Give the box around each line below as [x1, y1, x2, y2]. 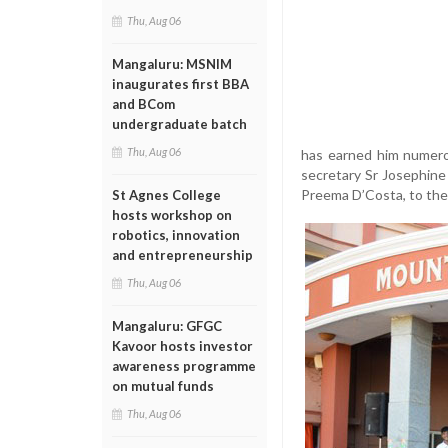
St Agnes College [112, 187, 221, 203]
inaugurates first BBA [112, 76, 249, 92]
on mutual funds [112, 378, 214, 394]
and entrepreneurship [112, 247, 253, 263]
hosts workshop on [112, 207, 232, 223]
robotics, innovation [112, 227, 240, 243]
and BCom [112, 96, 175, 112]
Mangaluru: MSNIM [112, 56, 232, 72]
